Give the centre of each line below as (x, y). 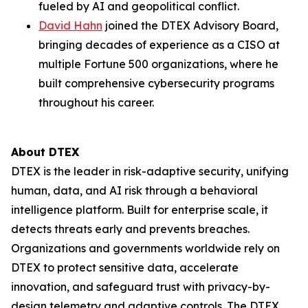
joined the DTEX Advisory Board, (190, 25)
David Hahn (70, 25)
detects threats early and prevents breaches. (130, 229)
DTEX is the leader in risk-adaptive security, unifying (150, 171)
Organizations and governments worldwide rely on (145, 248)
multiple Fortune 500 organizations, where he (158, 64)
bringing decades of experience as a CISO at (159, 45)
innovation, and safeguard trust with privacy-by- (141, 287)
